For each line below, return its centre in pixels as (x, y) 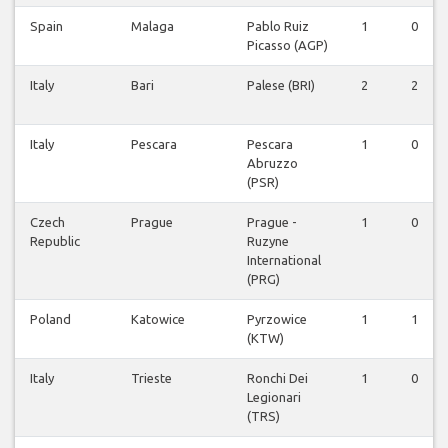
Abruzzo (272, 163)
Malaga (152, 26)
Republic (55, 241)
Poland (50, 319)
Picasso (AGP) (287, 45)
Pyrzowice (277, 319)
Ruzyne (268, 241)
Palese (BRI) (281, 85)
